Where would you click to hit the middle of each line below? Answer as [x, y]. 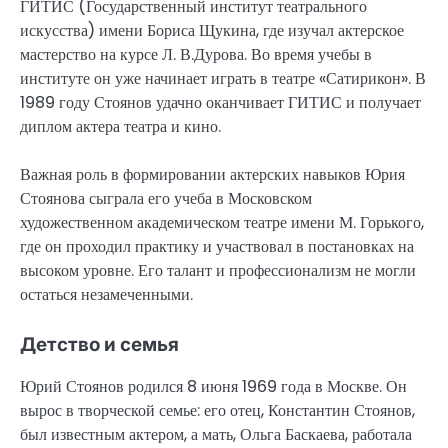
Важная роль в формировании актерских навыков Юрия [212, 174]
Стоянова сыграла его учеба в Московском [166, 198]
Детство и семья [99, 344]
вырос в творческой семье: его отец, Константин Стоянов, [217, 411]
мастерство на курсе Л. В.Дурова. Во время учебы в [196, 54]
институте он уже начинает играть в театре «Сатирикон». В [223, 78]
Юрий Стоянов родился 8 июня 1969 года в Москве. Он [213, 387]
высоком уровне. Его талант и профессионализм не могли [218, 270]
